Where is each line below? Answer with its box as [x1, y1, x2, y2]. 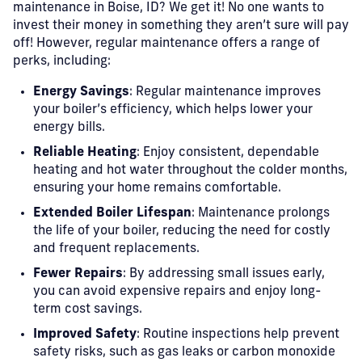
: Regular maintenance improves [129, 86, 321, 99]
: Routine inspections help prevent [137, 328, 339, 341]
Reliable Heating [33, 146, 137, 159]
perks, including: [13, 55, 111, 68]
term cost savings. [33, 303, 142, 316]
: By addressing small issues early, [123, 267, 325, 280]
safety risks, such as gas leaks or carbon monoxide [33, 346, 335, 359]
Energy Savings [33, 86, 129, 99]
